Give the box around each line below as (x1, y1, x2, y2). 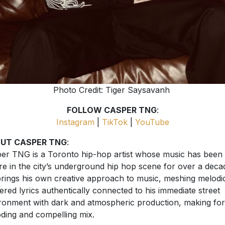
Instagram (56, 117, 94, 127)
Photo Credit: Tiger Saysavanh (53, 84, 170, 95)
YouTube (135, 117, 169, 127)
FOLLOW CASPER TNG (66, 104, 157, 115)
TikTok (101, 117, 128, 127)
